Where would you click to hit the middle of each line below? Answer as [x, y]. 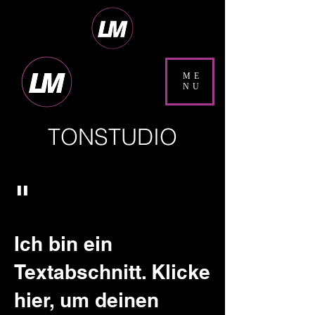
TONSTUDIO [112, 137]
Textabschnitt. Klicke [112, 272]
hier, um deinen [86, 300]
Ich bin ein [63, 244]
